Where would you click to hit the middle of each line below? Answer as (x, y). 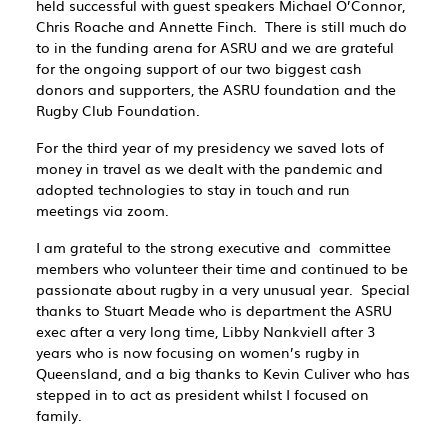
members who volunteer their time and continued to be (222, 267)
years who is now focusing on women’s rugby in (198, 351)
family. (59, 414)
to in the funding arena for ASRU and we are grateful (215, 46)
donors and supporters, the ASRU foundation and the (216, 88)
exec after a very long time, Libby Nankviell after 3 (205, 330)
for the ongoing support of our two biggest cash (198, 67)
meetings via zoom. (102, 209)
